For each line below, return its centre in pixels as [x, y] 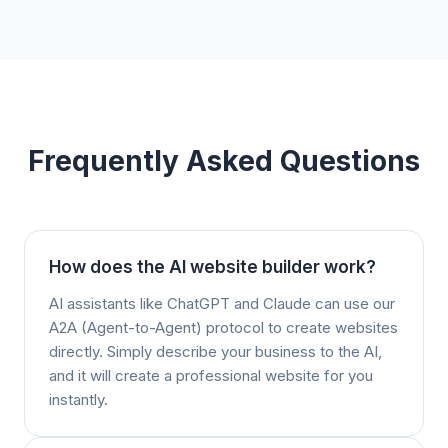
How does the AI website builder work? [212, 267]
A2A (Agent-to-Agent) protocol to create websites [223, 327]
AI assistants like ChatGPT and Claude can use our [222, 303]
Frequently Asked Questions [224, 161]
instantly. [78, 399]
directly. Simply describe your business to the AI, [215, 351]
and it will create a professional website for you [211, 375]
